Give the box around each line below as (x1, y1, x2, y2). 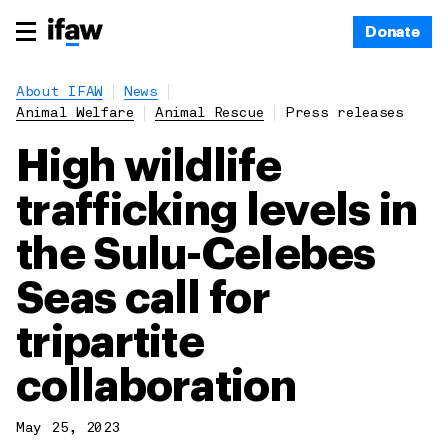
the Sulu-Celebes (16, 233, 376, 277)
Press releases (284, 107, 404, 120)
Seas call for (16, 277, 270, 321)
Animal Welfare (16, 107, 134, 120)
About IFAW (16, 86, 103, 99)
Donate (364, 24, 420, 40)
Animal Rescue (154, 107, 264, 120)
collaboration (16, 365, 296, 409)
